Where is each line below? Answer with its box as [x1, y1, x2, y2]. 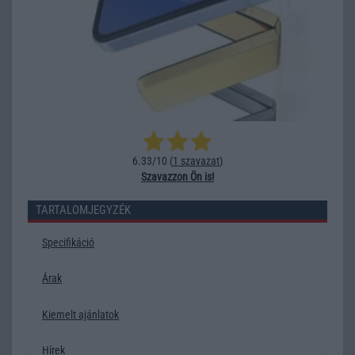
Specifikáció [42, 235, 94, 249]
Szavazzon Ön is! [141, 170, 214, 183]
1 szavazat [173, 154, 219, 167]
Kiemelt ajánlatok [42, 307, 119, 321]
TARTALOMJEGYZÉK [36, 202, 131, 217]
